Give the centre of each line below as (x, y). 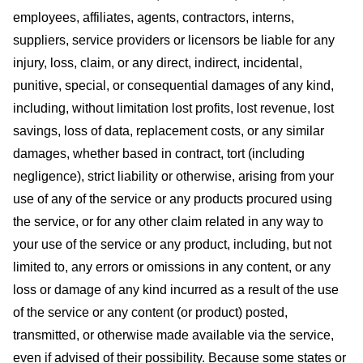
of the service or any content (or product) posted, (150, 312)
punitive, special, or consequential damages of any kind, (173, 85)
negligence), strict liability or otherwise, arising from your (173, 176)
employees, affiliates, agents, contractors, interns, (154, 17)
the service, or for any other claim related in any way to (168, 221)
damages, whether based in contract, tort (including (159, 153)
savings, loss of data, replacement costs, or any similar (169, 130)
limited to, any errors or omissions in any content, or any (172, 267)
